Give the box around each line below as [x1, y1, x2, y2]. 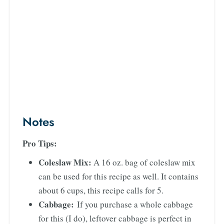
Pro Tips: [22, 136, 57, 149]
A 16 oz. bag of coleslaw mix [93, 156, 195, 168]
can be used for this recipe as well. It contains [38, 170, 198, 182]
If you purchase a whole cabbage [77, 198, 193, 210]
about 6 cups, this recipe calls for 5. [38, 184, 163, 196]
